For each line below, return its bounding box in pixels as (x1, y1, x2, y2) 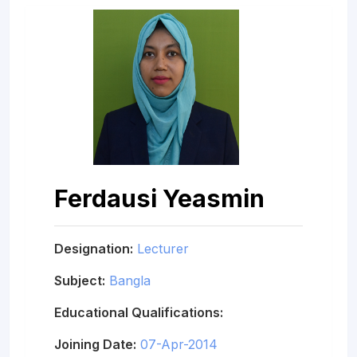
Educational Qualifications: (54, 304, 223, 320)
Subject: (54, 272, 105, 288)
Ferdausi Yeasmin (54, 182, 265, 213)
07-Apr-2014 (140, 335, 218, 352)
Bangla (109, 272, 151, 288)
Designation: (54, 240, 133, 257)
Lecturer (137, 240, 189, 257)
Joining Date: (54, 335, 136, 352)
